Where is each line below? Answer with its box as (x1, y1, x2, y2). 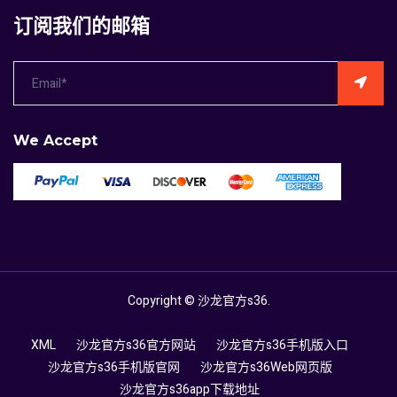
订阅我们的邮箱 (13, 13, 150, 38)
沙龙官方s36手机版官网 (47, 357, 180, 377)
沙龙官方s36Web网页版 (199, 357, 332, 377)
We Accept (13, 131, 97, 149)
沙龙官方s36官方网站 (76, 335, 196, 354)
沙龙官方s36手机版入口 (216, 335, 348, 354)
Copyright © (127, 291, 198, 310)
